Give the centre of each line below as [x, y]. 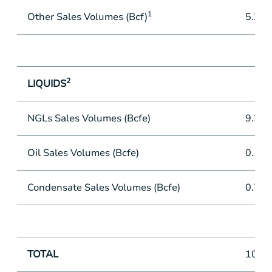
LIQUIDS [46, 84]
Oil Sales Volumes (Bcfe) [83, 153]
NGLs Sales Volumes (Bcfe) [89, 118]
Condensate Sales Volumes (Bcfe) [104, 188]
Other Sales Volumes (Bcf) [87, 17]
